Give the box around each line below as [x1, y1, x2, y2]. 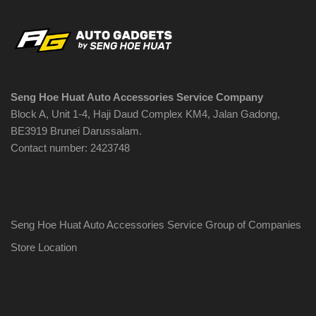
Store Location [11, 241, 77, 254]
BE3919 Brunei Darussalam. [11, 125, 142, 138]
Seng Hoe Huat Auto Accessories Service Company [11, 91, 263, 104]
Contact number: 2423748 [11, 142, 130, 154]
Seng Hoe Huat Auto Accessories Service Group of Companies [11, 219, 301, 231]
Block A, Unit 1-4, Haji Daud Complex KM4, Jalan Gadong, [11, 108, 280, 121]
